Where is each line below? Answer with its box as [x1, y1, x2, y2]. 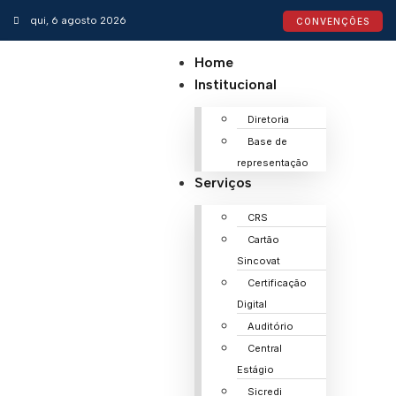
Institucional [194, 76, 277, 93]
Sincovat [236, 255, 280, 267]
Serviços [194, 174, 252, 191]
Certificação [247, 277, 307, 289]
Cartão [247, 233, 279, 246]
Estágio [236, 363, 274, 376]
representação [236, 156, 308, 169]
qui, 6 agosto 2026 [29, 14, 126, 27]
